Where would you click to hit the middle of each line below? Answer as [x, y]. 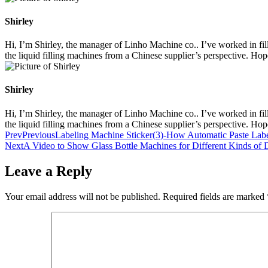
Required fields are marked [215, 196]
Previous [39, 135]
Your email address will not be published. [83, 196]
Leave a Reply [48, 171]
